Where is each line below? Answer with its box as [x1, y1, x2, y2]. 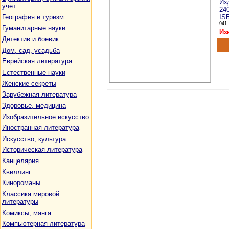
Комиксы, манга [2, 209, 51, 217]
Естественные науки [2, 68, 65, 76]
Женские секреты [2, 79, 56, 87]
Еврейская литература [2, 57, 72, 65]
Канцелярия [2, 157, 39, 165]
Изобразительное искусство [2, 112, 89, 121]
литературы [2, 198, 38, 206]
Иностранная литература [2, 124, 79, 132]
